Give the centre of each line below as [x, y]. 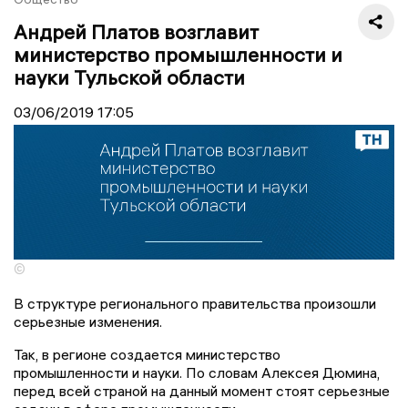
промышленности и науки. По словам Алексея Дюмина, [197, 373]
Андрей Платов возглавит [136, 31]
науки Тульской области [129, 77]
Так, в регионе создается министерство [147, 355]
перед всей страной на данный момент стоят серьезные [202, 391]
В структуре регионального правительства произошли [195, 304]
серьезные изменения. [88, 322]
